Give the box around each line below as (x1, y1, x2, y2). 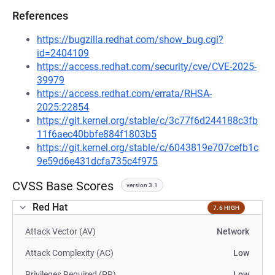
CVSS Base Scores (12, 179, 114, 193)
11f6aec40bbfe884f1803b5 (37, 128, 157, 140)
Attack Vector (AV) (25, 227, 96, 236)
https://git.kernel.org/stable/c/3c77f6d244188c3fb (37, 115, 258, 126)
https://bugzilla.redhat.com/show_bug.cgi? (37, 34, 223, 45)
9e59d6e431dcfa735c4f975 (37, 155, 158, 167)
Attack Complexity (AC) (25, 248, 114, 258)
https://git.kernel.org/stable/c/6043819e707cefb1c (37, 142, 258, 153)
